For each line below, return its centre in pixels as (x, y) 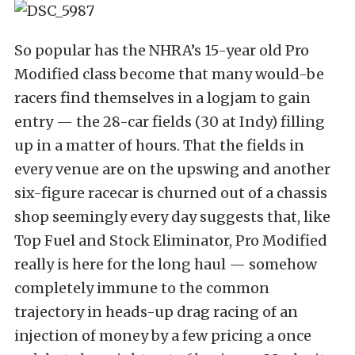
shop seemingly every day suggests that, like (172, 217)
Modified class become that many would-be (169, 74)
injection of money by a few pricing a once (163, 336)
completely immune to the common (142, 288)
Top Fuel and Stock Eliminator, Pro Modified (171, 240)
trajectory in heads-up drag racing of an (156, 312)
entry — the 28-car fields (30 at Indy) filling (170, 122)
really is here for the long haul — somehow (166, 264)
